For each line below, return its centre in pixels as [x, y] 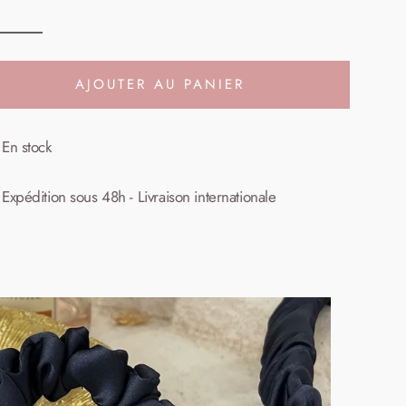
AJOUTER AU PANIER [160, 84]
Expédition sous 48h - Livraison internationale [139, 196]
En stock [27, 146]
